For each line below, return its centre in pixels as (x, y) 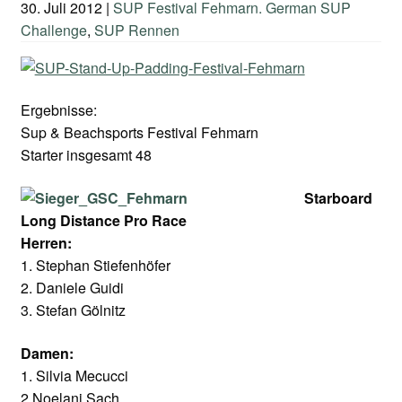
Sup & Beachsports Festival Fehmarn (139, 133)
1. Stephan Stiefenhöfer (95, 265)
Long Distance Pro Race (103, 220)
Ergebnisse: (58, 110)
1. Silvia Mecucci (74, 375)
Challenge (53, 30)
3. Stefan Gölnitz (73, 310)
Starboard (338, 197)
